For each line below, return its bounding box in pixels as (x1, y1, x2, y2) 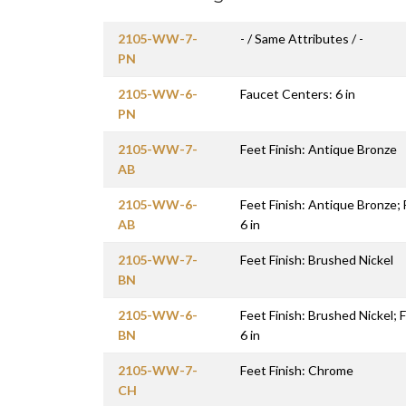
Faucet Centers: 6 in (240, 85, 355, 101)
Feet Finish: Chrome (240, 362, 353, 378)
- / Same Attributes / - (240, 30, 363, 46)
